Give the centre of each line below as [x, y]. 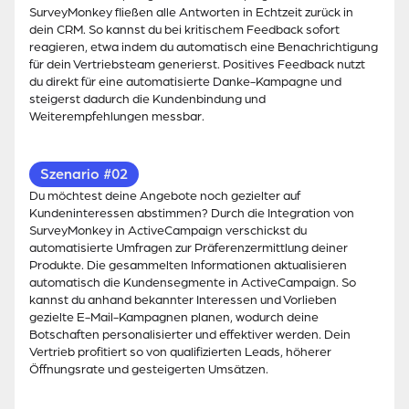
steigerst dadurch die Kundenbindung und [147, 100]
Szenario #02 [84, 175]
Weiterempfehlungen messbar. [117, 117]
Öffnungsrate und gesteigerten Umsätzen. [149, 370]
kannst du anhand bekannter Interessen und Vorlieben [183, 300]
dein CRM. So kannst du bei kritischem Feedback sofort [184, 30]
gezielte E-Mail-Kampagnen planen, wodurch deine [174, 318]
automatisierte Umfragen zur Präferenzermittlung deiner [189, 248]
